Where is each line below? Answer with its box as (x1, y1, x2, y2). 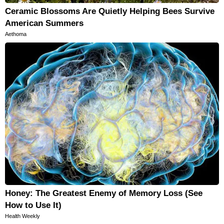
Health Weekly (5, 213, 40, 219)
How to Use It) (5, 200, 61, 210)
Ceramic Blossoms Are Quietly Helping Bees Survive (5, 6, 214, 16)
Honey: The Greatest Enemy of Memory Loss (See (5, 188, 202, 198)
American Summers (5, 18, 83, 28)
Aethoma (5, 31, 26, 37)
